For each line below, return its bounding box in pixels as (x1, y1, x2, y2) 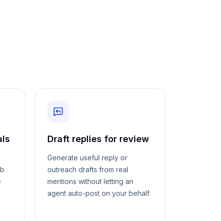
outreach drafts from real (47, 165, 128, 174)
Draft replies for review (47, 134, 149, 144)
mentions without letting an (47, 177, 133, 185)
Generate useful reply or (47, 153, 127, 162)
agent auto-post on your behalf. (47, 189, 150, 197)
